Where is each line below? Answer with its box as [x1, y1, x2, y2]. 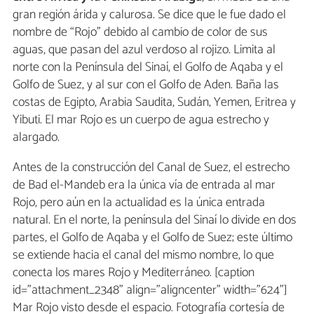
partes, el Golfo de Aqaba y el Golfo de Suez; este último [13, 227, 292, 249]
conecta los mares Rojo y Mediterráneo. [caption [13, 262, 254, 284]
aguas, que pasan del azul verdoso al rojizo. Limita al [13, 39, 275, 61]
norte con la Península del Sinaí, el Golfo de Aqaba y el [13, 57, 283, 78]
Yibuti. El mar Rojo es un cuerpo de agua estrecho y [13, 109, 269, 131]
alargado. [13, 127, 60, 149]
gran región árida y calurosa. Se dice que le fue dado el [13, 4, 286, 26]
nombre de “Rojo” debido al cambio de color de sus [13, 22, 268, 43]
